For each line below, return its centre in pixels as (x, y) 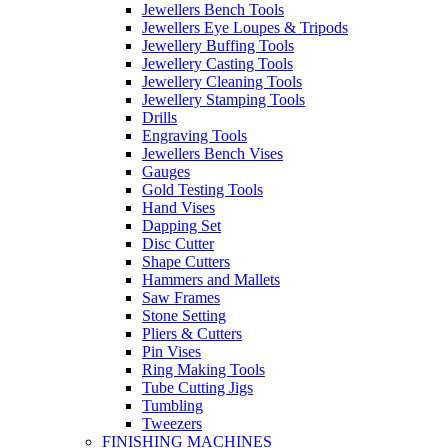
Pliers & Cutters (192, 333)
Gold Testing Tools (202, 189)
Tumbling (172, 405)
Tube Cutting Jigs (197, 387)
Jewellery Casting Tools (217, 63)
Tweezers (172, 423)
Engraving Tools (194, 135)
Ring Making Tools (203, 369)
